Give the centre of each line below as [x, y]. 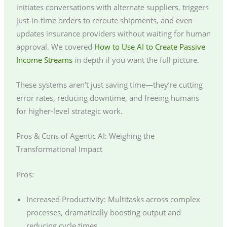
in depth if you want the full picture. [136, 60]
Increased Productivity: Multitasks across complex [113, 199]
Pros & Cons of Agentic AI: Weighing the [85, 136]
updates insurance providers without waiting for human [113, 33]
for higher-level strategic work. [69, 111]
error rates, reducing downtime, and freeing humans [107, 98]
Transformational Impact [59, 149]
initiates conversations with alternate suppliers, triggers [112, 7]
